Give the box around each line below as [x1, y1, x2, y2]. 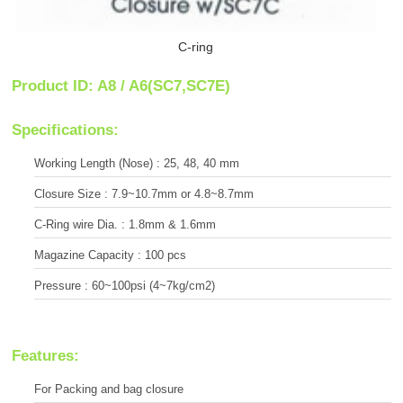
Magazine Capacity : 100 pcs [34, 248, 186, 263]
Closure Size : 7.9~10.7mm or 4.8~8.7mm [34, 186, 254, 201]
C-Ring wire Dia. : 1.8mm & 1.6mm [34, 217, 216, 231]
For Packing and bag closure [34, 382, 184, 397]
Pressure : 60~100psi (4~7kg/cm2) [34, 279, 215, 293]
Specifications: [12, 121, 119, 139]
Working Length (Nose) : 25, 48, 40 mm [34, 156, 239, 170]
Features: [12, 347, 79, 365]
